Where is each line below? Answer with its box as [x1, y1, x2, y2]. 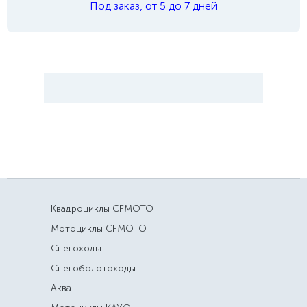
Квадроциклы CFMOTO [51, 203, 153, 214]
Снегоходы [51, 243, 101, 254]
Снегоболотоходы [51, 262, 136, 274]
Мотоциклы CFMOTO [51, 223, 147, 234]
